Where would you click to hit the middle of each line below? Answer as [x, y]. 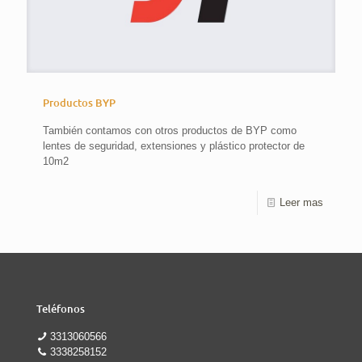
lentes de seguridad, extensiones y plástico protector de [174, 145]
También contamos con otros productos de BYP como [170, 130]
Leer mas [301, 202]
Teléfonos [61, 308]
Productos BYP [79, 102]
